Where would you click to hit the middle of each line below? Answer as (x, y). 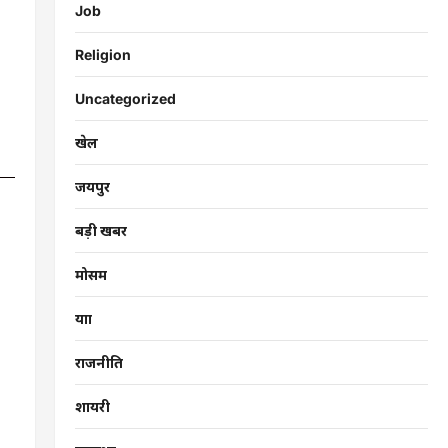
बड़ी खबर (100, 230)
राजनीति (98, 362)
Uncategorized (125, 98)
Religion (102, 54)
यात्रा (83, 318)
